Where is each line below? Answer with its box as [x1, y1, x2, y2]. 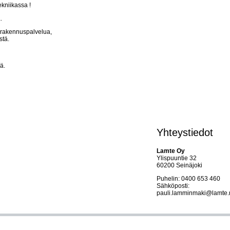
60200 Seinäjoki [156, 161, 202, 169]
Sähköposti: [156, 182, 189, 189]
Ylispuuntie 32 [156, 154, 197, 162]
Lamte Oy [156, 147, 185, 155]
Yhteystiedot [156, 127, 213, 138]
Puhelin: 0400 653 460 [156, 175, 220, 182]
